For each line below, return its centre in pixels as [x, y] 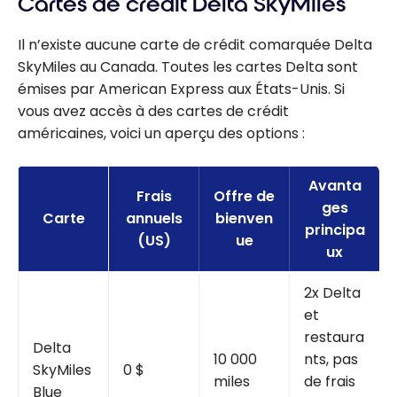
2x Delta [332, 293]
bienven [244, 219]
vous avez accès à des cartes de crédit [153, 112]
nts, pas [331, 360]
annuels [154, 219]
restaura [334, 338]
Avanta [335, 186]
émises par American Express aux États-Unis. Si [181, 90]
